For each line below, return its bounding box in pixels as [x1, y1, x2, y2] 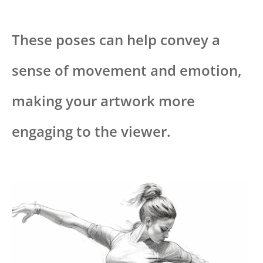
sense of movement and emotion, [12, 60, 242, 80]
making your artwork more [12, 91, 195, 111]
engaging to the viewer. [12, 122, 171, 141]
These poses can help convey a [12, 30, 220, 50]
